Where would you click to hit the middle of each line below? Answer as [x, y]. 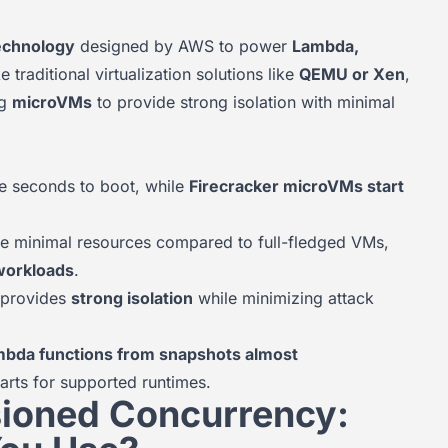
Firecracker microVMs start [296, 186]
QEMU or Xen [352, 74]
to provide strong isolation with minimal [243, 102]
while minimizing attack [283, 298]
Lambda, [325, 46]
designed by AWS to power [183, 46]
